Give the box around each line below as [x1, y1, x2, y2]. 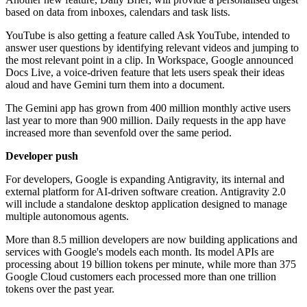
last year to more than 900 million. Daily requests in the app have [5, 114, 286, 127]
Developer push [5, 150, 78, 162]
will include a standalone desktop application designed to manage [5, 198, 287, 210]
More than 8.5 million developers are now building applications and [5, 234, 297, 246]
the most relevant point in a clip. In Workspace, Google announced [5, 54, 293, 66]
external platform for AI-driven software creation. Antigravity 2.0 [5, 186, 286, 198]
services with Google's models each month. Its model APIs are [5, 246, 274, 258]
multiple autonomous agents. [5, 210, 129, 223]
